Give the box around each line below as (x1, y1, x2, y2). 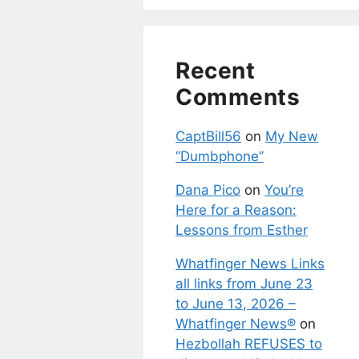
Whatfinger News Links (175, 255, 325, 272)
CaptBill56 (175, 127, 242, 144)
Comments (175, 83, 301, 111)
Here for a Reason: (175, 201, 297, 218)
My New (265, 127, 319, 144)
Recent (175, 56, 256, 84)
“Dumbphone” (175, 147, 264, 164)
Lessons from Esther (175, 221, 309, 238)
